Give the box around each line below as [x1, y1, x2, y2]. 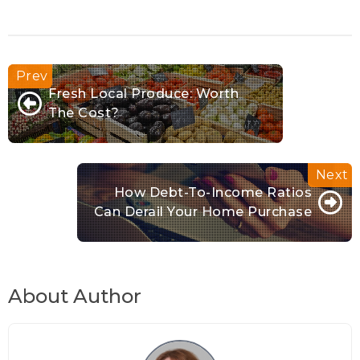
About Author [8, 284, 141, 309]
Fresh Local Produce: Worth [48, 86, 239, 102]
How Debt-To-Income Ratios [113, 185, 312, 201]
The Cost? [48, 105, 120, 121]
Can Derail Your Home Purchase [93, 204, 312, 220]
